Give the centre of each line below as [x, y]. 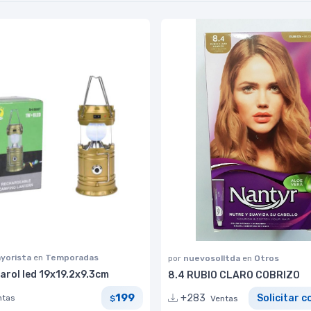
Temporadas [72, 258]
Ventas [224, 298]
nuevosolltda [213, 259]
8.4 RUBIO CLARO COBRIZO [234, 276]
